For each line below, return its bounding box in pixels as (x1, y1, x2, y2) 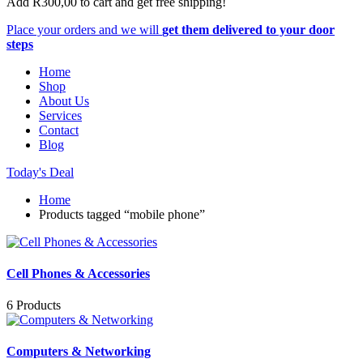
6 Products (6, 298, 61, 313)
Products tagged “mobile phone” (39, 207, 205, 221)
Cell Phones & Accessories (6, 266, 150, 280)
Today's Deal (6, 164, 74, 179)
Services (39, 108, 82, 122)
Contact (39, 122, 79, 137)
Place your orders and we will (6, 22, 162, 36)
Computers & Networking (6, 344, 151, 359)
